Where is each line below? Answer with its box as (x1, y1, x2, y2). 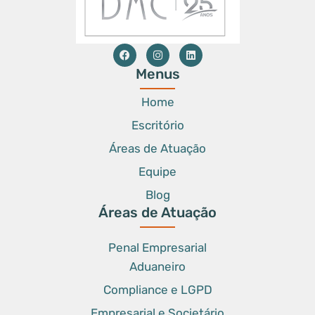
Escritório (131, 118, 184, 133)
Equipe (139, 165, 176, 179)
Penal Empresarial (108, 240, 207, 255)
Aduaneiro (129, 259, 186, 274)
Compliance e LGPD (103, 283, 212, 297)
